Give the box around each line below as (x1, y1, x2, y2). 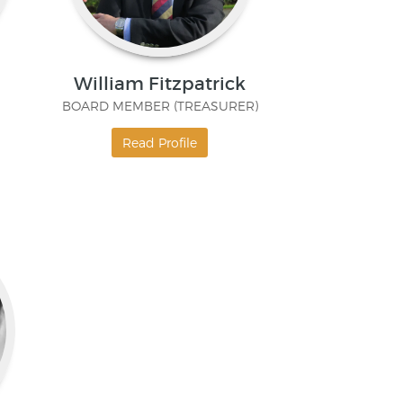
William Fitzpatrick (74, 73, 246, 95)
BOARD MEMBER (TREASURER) (61, 98, 258, 114)
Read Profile (122, 135, 198, 151)
